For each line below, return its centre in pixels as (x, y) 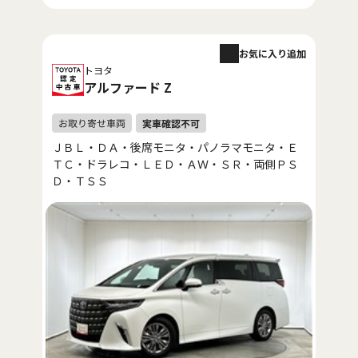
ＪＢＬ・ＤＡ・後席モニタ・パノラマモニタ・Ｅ (175, 147)
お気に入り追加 (272, 54)
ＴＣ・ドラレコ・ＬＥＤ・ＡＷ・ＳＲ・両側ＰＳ (175, 164)
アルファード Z (128, 88)
